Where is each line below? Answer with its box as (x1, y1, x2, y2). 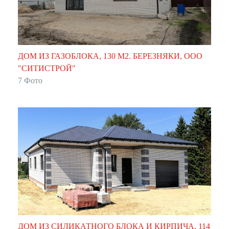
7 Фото (18, 76, 42, 85)
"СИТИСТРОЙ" (18, 64, 76, 73)
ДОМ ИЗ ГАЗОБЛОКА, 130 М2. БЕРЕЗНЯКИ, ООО (18, 52, 202, 61)
